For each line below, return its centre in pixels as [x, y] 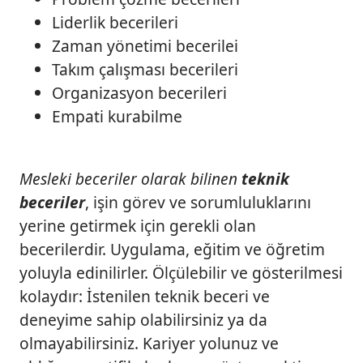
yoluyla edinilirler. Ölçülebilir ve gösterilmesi [181, 273]
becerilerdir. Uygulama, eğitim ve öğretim [172, 250]
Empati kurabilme [117, 116]
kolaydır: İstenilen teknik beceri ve [145, 297]
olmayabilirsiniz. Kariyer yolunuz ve [149, 344]
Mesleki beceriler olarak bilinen [130, 179]
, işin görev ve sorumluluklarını [198, 203]
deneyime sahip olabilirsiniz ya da [143, 320]
